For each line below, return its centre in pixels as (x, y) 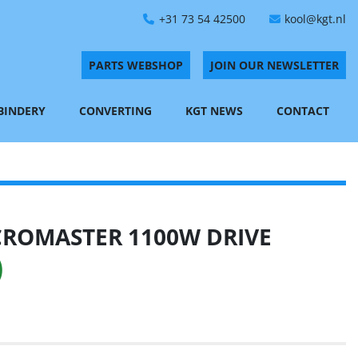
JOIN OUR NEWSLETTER (274, 65)
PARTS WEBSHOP (136, 65)
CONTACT (306, 111)
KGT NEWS (218, 111)
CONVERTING (119, 111)
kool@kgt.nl (315, 19)
